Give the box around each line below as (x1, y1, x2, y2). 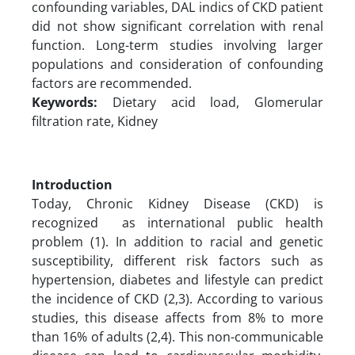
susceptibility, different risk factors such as (32, 251, 323, 269)
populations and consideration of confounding (32, 55, 323, 73)
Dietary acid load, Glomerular (112, 93, 323, 111)
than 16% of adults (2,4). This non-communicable (32, 327, 323, 345)
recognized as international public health (32, 213, 323, 231)
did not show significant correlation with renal (32, 17, 323, 35)
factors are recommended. (32, 74, 192, 92)
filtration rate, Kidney (32, 112, 158, 130)
